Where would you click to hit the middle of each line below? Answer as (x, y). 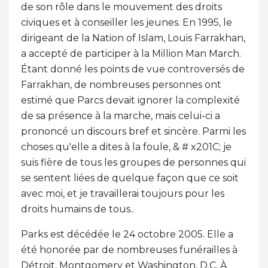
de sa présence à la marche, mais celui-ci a (121, 116)
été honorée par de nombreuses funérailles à (129, 250)
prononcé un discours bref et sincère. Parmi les (133, 132)
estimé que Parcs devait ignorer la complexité (130, 100)
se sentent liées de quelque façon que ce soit (130, 178)
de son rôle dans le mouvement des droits (121, 7)
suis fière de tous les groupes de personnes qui (133, 163)
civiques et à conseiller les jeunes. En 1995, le (127, 23)
